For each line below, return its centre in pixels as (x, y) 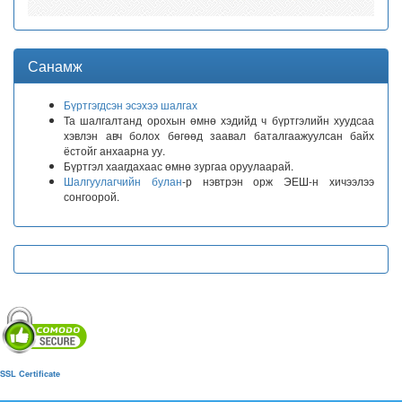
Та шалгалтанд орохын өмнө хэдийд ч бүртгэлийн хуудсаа (219, 119)
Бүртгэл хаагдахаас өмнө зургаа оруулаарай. (179, 165)
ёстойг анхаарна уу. (114, 150)
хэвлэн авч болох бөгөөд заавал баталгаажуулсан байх (219, 135)
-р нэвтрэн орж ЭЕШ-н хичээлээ (278, 180)
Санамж (55, 66)
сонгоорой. (92, 196)
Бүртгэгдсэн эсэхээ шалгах (131, 104)
